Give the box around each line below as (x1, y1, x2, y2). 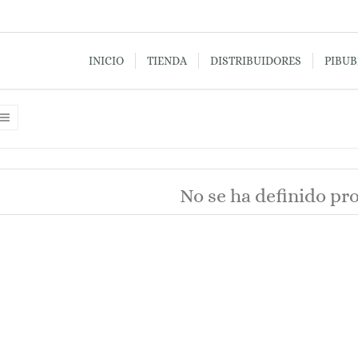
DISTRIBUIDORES (210, 54, 301, 67)
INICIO (89, 54, 124, 67)
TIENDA (147, 54, 187, 67)
